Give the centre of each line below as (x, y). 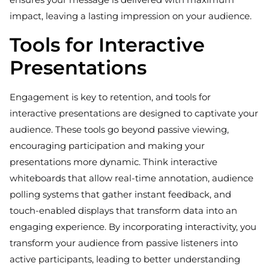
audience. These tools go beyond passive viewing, (119, 130)
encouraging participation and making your (107, 146)
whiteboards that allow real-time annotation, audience (131, 178)
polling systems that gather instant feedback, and (120, 195)
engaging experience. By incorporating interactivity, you (133, 227)
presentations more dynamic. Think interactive (113, 162)
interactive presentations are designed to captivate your (134, 113)
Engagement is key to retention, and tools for (110, 97)
